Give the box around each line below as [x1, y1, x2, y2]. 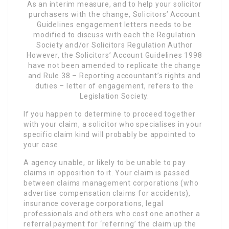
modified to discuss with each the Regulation [33, 31, 196, 39]
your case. [24, 141, 60, 149]
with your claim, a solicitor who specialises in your [24, 120, 202, 129]
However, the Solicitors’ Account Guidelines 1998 [27, 51, 202, 60]
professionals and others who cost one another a [24, 210, 200, 218]
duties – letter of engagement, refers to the [35, 82, 194, 90]
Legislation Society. [79, 92, 149, 101]
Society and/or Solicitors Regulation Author [36, 41, 193, 50]
